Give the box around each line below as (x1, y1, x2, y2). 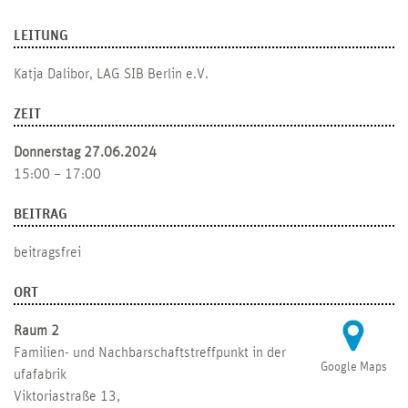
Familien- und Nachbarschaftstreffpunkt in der (14, 345, 286, 361)
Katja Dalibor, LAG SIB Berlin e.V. (14, 66, 209, 82)
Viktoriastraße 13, (14, 389, 120, 404)
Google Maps (320, 361, 387, 374)
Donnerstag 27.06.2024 (14, 145, 157, 160)
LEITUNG (14, 28, 68, 44)
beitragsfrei (14, 245, 81, 260)
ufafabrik (14, 367, 66, 382)
